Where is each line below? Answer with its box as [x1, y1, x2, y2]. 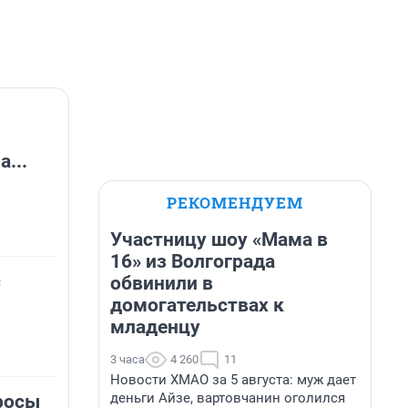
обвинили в [110, 272, 213, 294]
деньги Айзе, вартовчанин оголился [110, 390, 345, 406]
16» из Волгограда [110, 250, 275, 272]
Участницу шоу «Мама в [110, 229, 328, 250]
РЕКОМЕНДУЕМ [167, 192, 303, 213]
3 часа [110, 352, 145, 366]
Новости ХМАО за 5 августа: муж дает [110, 372, 356, 388]
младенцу [110, 316, 200, 338]
